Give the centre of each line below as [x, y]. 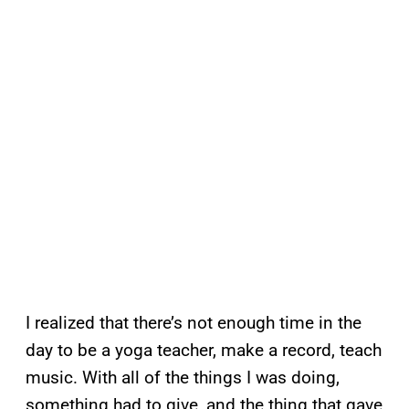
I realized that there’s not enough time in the [194, 322]
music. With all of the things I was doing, [183, 377]
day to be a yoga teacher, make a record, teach [204, 350]
